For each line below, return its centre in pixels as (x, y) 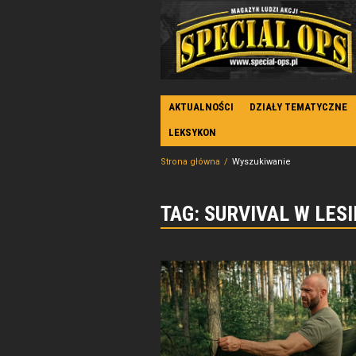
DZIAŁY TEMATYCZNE (298, 107)
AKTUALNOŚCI (201, 107)
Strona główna (190, 162)
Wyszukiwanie (261, 162)
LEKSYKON (192, 132)
